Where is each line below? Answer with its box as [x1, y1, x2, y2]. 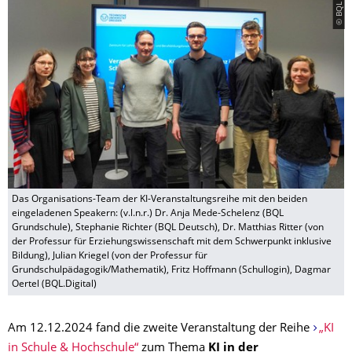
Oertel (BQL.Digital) [12, 280, 97, 290]
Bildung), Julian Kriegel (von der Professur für [12, 251, 207, 262]
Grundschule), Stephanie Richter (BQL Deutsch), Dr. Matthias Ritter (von [12, 223, 324, 233]
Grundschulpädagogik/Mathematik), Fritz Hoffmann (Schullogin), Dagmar [12, 266, 331, 276]
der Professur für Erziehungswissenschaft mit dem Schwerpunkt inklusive [12, 237, 332, 247]
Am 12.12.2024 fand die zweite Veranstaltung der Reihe [8, 323, 313, 335]
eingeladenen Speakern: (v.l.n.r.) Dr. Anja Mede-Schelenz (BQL [12, 209, 284, 219]
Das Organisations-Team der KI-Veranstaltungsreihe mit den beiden [12, 195, 307, 205]
